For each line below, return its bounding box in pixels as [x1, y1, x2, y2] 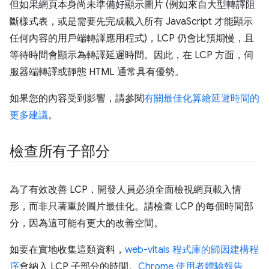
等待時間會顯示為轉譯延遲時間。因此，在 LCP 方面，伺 [10, 49, 253, 61]
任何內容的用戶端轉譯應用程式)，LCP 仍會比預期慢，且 [10, 32, 254, 44]
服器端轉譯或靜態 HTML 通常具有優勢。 [10, 65, 184, 78]
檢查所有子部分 [10, 142, 110, 160]
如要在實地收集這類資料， [10, 243, 125, 256]
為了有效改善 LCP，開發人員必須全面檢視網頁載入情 [10, 183, 241, 196]
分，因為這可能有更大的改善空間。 [10, 217, 163, 229]
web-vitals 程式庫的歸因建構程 [125, 243, 259, 256]
